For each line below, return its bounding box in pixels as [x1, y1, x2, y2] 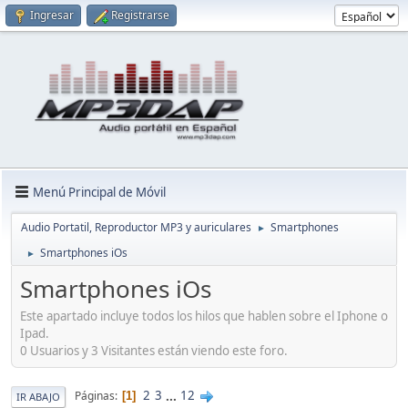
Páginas [75, 388, 115, 404]
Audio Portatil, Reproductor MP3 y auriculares [21, 219, 251, 236]
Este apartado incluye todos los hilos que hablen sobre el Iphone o [20, 307, 388, 324]
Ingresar [30, 7, 74, 23]
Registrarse [111, 7, 169, 23]
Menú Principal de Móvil [33, 183, 166, 200]
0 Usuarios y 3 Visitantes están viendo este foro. [20, 342, 288, 359]
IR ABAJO [16, 389, 60, 403]
